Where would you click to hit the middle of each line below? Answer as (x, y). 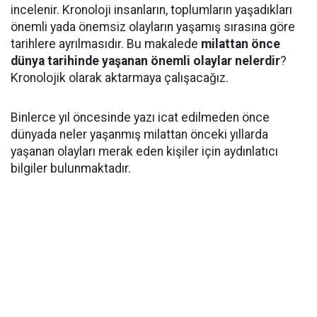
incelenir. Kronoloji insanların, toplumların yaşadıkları (151, 10)
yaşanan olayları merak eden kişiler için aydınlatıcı (144, 151)
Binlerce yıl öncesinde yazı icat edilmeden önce (140, 117)
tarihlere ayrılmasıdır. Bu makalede (104, 44)
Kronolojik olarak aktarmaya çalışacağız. (121, 78)
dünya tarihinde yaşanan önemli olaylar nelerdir (145, 61)
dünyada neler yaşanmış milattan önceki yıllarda (139, 134)
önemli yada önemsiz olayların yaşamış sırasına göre (153, 27)
